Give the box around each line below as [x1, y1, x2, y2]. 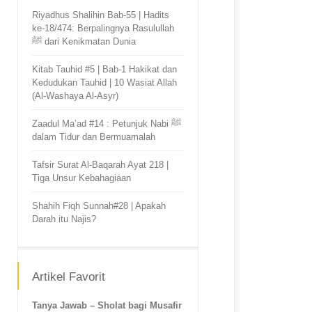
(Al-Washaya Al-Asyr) [32, 91, 118, 101]
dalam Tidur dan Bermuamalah [32, 132, 155, 142]
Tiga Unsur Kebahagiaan [32, 173, 131, 183]
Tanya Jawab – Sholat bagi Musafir [32, 300, 182, 311]
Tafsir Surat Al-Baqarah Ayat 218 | [32, 159, 169, 170]
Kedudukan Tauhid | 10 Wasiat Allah [32, 77, 177, 88]
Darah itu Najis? [32, 214, 96, 224]
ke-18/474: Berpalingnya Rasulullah [32, 23, 174, 33]
